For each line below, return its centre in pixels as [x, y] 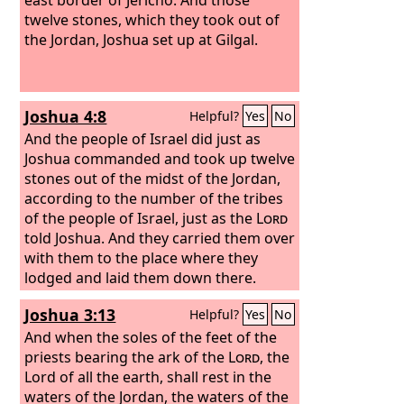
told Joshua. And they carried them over [160, 238]
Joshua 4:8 [66, 116]
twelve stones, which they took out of [152, 19]
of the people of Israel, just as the [141, 218]
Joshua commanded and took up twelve [160, 158]
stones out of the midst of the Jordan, [153, 178]
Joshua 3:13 [70, 315]
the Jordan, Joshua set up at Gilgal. [142, 39]
